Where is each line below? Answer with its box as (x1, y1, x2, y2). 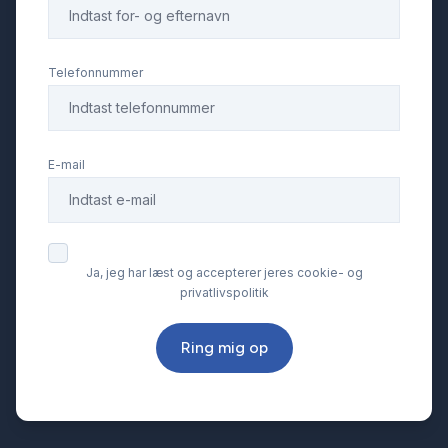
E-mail (48, 157, 85, 173)
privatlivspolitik (179, 285, 269, 301)
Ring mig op (180, 338, 268, 358)
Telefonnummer (48, 65, 143, 81)
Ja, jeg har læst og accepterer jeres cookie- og (85, 265, 363, 281)
